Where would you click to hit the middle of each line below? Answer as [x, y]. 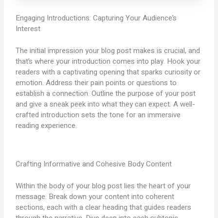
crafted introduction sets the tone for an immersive [98, 115]
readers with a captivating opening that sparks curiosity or [108, 72]
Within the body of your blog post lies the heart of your [103, 186]
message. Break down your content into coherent [95, 196]
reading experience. [46, 125]
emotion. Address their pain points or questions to [96, 82]
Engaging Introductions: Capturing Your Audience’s [96, 18]
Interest [28, 29]
